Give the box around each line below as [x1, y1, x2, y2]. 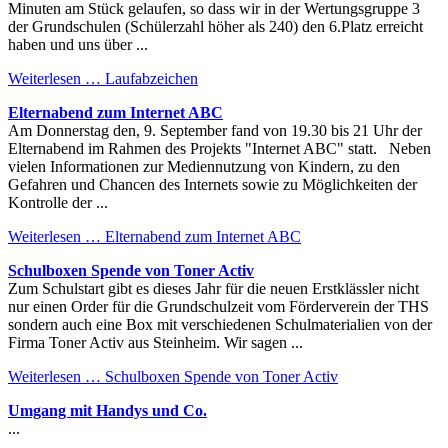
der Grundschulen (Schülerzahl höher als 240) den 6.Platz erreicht [8, 17, 423, 35]
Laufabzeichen [101, 69, 198, 87]
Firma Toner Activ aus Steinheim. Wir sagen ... [8, 333, 303, 351]
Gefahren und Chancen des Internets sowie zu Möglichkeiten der [8, 175, 417, 193]
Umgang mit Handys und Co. [8, 401, 207, 419]
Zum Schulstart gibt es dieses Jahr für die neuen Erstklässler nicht [8, 279, 419, 297]
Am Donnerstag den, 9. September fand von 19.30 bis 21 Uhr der [8, 121, 422, 139]
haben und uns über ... [8, 35, 148, 53]
